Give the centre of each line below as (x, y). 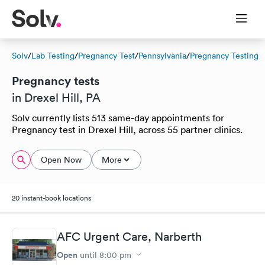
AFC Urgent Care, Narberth (129, 236)
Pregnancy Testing (224, 56)
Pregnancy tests (56, 81)
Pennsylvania (162, 56)
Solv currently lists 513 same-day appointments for (118, 118)
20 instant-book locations (51, 198)
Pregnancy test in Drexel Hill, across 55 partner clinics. (127, 130)
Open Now (61, 160)
